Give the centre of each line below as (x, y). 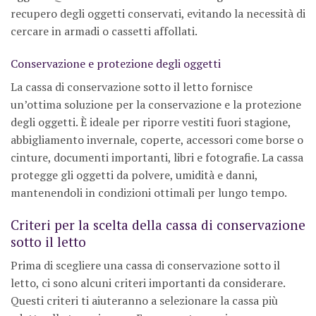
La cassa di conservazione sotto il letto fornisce (132, 86)
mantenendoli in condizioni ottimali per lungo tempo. (149, 192)
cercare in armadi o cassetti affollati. (104, 31)
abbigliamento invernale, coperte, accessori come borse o (157, 139)
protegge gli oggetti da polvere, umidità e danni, (134, 175)
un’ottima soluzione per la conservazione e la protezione (156, 104)
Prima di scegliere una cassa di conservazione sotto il (145, 266)
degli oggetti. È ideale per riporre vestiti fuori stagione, (151, 122)
